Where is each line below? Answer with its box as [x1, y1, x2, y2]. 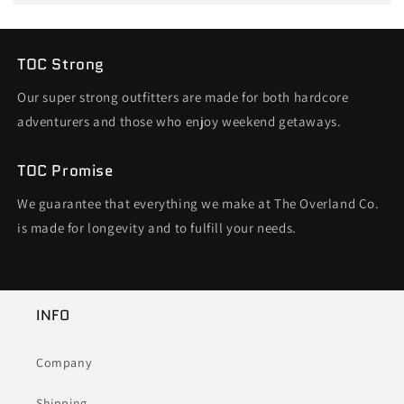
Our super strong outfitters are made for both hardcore [17, 87, 349, 106]
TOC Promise [17, 159, 114, 181]
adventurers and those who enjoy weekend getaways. [17, 112, 342, 130]
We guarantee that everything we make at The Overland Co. [17, 194, 380, 212]
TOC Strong [17, 52, 105, 75]
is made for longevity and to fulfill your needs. [17, 218, 297, 236]
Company [36, 354, 92, 371]
